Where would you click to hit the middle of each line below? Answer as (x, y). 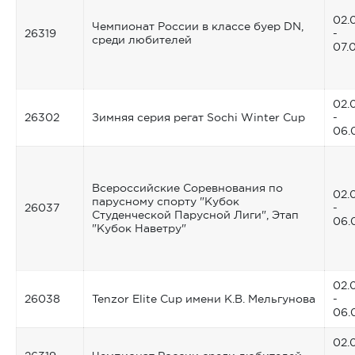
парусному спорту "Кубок (166, 201)
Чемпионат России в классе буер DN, (198, 26)
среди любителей (142, 39)
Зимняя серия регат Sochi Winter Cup (198, 117)
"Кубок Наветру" (139, 228)
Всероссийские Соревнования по (187, 187)
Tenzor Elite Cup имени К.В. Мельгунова (204, 298)
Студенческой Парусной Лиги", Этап (195, 214)
